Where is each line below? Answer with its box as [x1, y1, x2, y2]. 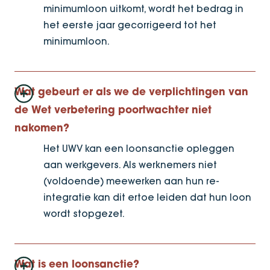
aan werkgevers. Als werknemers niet [43, 159, 217, 171]
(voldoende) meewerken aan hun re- [43, 175, 219, 187]
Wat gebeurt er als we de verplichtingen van [14, 87, 248, 98]
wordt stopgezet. [43, 207, 125, 219]
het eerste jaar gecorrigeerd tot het [43, 19, 216, 31]
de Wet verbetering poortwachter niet [14, 105, 212, 116]
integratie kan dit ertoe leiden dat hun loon [43, 191, 251, 203]
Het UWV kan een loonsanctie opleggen [43, 142, 234, 154]
